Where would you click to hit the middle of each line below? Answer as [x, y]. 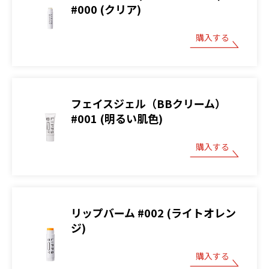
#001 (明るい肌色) [117, 118]
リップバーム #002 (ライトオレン [153, 212]
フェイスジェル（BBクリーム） [148, 103]
